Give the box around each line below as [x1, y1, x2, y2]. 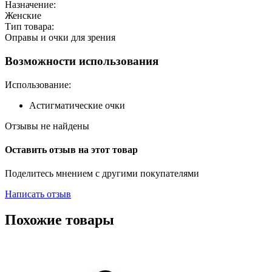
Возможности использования [5, 55, 158, 68]
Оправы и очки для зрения [5, 32, 115, 43]
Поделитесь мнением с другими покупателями [5, 168, 199, 179]
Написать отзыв [5, 189, 71, 200]
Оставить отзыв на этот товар [5, 144, 138, 155]
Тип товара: [5, 21, 54, 32]
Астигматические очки [29, 100, 125, 110]
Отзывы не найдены [5, 120, 89, 131]
